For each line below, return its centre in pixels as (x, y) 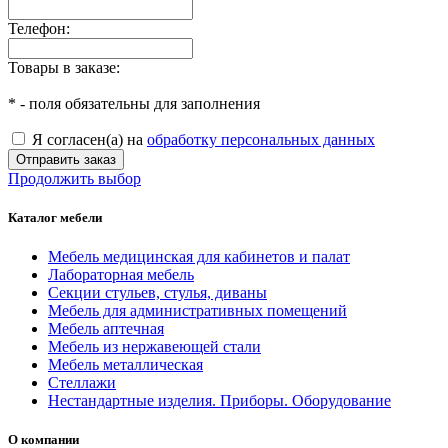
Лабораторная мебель (121, 275)
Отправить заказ (66, 159)
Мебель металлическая (125, 365)
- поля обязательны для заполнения (138, 103)
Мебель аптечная (106, 329)
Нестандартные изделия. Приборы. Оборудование (219, 401)
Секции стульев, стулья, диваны (157, 293)
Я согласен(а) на (87, 139)
